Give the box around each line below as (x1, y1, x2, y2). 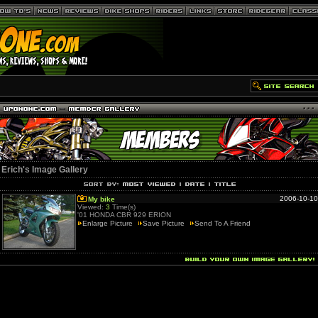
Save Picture (143, 219, 185, 227)
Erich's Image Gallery (1, 165, 88, 175)
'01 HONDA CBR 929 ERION (77, 211, 171, 219)
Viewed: (77, 203, 106, 211)
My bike (88, 195, 115, 203)
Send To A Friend (194, 219, 251, 227)
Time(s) (110, 203, 136, 211)
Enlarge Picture (82, 219, 133, 227)
